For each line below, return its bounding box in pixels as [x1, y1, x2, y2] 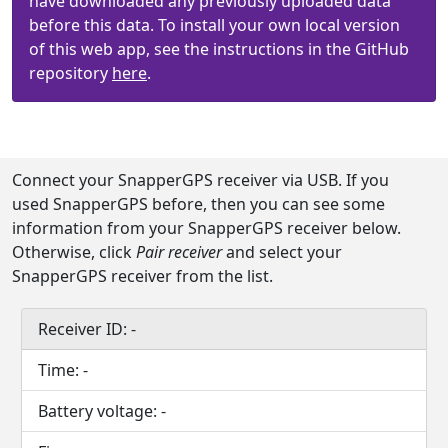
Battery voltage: [37, 400, 161, 422]
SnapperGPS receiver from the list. [12, 265, 273, 287]
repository [29, 62, 112, 84]
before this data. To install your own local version [29, 14, 400, 36]
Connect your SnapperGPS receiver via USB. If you [12, 169, 389, 191]
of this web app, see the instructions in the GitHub [29, 38, 409, 60]
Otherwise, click [12, 241, 136, 263]
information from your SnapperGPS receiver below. [12, 217, 401, 239]
